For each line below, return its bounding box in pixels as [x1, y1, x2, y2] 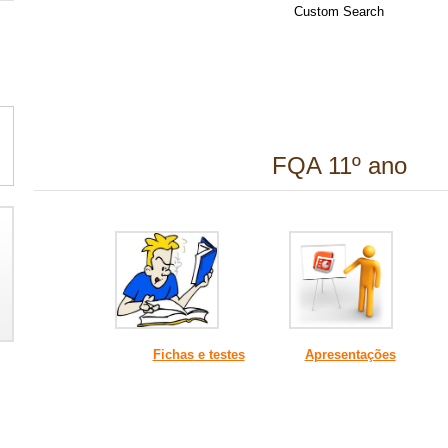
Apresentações [304, 347, 396, 362]
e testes [193, 347, 245, 362]
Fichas [152, 347, 194, 362]
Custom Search [294, 4, 384, 19]
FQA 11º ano [271, 152, 407, 179]
